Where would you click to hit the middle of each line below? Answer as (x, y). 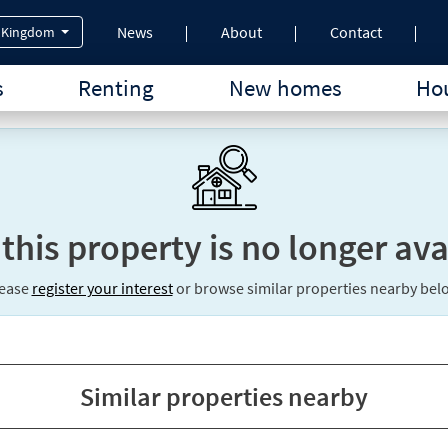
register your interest (102, 288)
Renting (116, 88)
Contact (356, 32)
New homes (285, 88)
